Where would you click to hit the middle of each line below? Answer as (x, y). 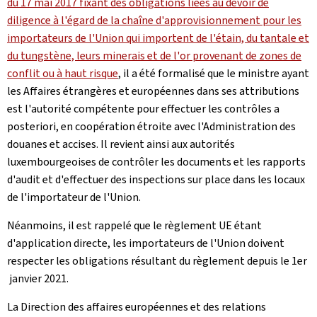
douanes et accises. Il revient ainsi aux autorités (121, 144)
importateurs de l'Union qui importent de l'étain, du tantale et (158, 38)
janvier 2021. (38, 278)
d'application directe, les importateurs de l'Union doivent (146, 243)
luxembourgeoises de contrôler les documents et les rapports (156, 161)
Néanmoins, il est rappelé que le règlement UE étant (134, 225)
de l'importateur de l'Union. (74, 197)
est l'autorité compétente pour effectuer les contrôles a (143, 108)
